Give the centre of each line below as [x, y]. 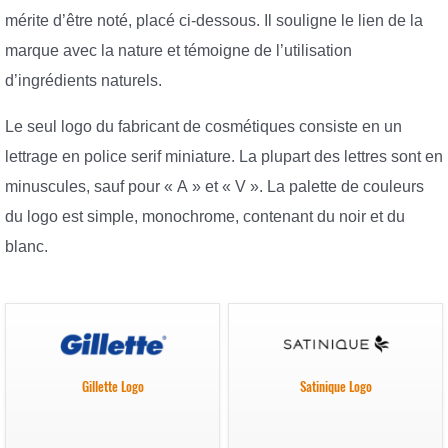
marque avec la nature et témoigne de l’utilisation [178, 51]
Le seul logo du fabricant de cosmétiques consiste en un [203, 126]
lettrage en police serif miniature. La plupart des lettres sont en [224, 156]
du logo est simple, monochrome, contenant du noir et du [205, 216]
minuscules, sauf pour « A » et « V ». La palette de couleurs [214, 186]
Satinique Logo [335, 387]
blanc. [26, 246]
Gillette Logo [112, 387]
